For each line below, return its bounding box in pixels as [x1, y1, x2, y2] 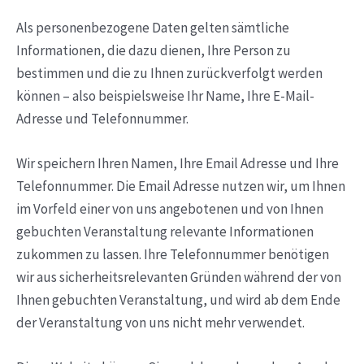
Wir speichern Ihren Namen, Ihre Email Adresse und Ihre [16, 154, 339, 172]
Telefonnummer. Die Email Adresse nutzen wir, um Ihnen [16, 176, 345, 195]
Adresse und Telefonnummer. [16, 109, 188, 128]
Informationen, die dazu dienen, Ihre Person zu [16, 41, 291, 59]
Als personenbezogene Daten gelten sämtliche [16, 18, 289, 37]
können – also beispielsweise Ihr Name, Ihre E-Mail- [16, 86, 314, 105]
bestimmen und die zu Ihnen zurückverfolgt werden [16, 63, 323, 82]
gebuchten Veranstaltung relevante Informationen [16, 222, 314, 240]
